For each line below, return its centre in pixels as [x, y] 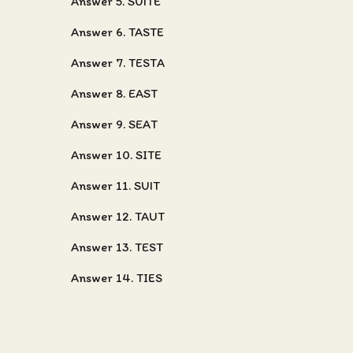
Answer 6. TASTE [117, 32]
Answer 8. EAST [114, 93]
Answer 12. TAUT [118, 216]
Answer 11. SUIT [115, 186]
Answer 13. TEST [117, 247]
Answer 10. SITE [116, 155]
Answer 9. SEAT [114, 124]
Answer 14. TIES [117, 278]
